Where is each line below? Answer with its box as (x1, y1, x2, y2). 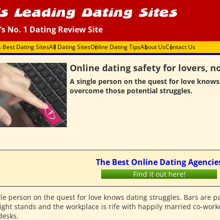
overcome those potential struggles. (70, 86, 192, 95)
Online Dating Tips (90, 43, 140, 51)
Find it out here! (133, 169, 186, 179)
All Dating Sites (49, 43, 90, 51)
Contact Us (165, 43, 195, 51)
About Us (140, 43, 165, 51)
